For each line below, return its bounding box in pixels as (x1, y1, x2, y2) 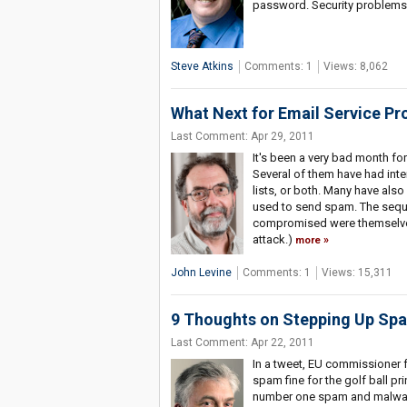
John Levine (170, 265, 232, 279)
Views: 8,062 (323, 60, 388, 73)
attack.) (252, 233, 295, 246)
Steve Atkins (170, 60, 233, 73)
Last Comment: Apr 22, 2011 (170, 335, 314, 349)
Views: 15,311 (321, 265, 392, 279)
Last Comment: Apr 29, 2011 (170, 130, 314, 143)
